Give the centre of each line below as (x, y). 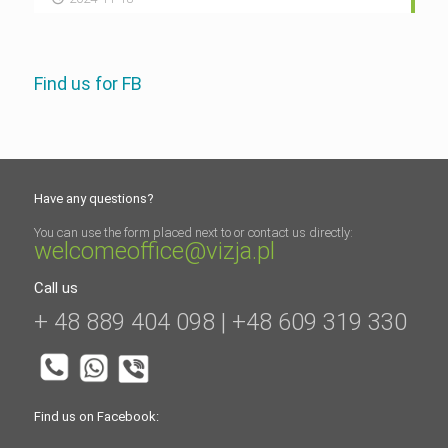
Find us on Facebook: (96, 416)
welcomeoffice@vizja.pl (154, 250)
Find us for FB (87, 83)
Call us (55, 287)
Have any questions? (93, 198)
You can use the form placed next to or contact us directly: (193, 232)
